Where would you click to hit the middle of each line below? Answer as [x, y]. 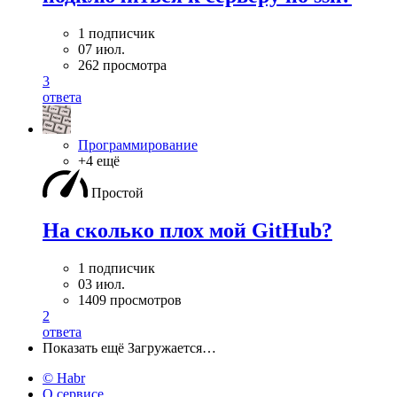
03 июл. [101, 284]
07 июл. [101, 50]
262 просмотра [122, 66]
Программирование [138, 145]
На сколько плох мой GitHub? [187, 231]
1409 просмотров [130, 300]
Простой [117, 193]
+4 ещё [99, 161]
